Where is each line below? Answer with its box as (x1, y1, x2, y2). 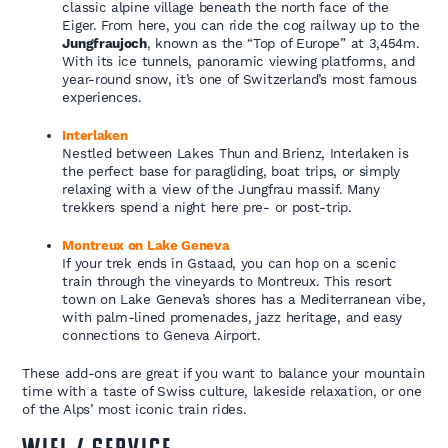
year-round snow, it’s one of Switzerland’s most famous (62, 71, 417, 88)
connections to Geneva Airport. (62, 327, 261, 344)
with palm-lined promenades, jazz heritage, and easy (62, 309, 403, 326)
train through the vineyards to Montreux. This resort (62, 273, 392, 290)
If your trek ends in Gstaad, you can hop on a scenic (62, 255, 397, 272)
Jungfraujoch (62, 35, 147, 52)
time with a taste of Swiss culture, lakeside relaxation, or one (22, 383, 422, 400)
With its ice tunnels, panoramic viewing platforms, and (62, 53, 415, 70)
